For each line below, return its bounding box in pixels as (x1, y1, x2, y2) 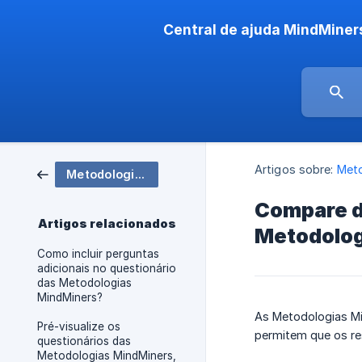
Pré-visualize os (37, 320, 120, 333)
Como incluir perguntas (37, 247, 159, 260)
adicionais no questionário (37, 262, 176, 275)
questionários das (37, 335, 131, 347)
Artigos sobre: (255, 162, 334, 177)
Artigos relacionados (38, 217, 176, 231)
